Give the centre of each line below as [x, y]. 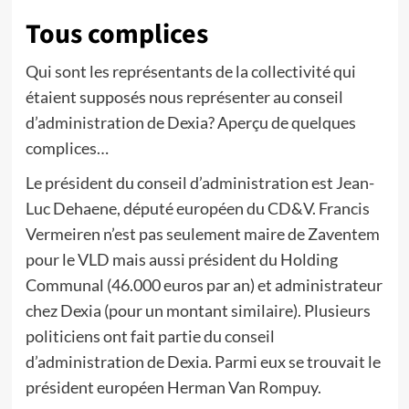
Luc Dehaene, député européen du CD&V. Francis [197, 208]
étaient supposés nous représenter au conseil [184, 97]
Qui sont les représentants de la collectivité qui [190, 71]
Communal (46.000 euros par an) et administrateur [204, 285]
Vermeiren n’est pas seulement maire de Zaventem [202, 234]
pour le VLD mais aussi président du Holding [181, 259]
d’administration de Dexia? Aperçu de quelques [190, 122]
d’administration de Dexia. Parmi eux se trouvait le [203, 362]
